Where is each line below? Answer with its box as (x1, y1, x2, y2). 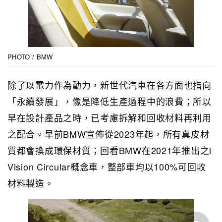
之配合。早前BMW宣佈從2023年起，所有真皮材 (7, 127, 210, 141)
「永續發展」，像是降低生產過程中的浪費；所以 (7, 95, 212, 108)
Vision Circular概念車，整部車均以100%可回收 (7, 160, 206, 173)
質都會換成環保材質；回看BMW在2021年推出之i (7, 144, 212, 157)
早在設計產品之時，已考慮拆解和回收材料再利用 (7, 111, 212, 124)
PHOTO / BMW (7, 52, 53, 62)
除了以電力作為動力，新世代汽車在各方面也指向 (7, 78, 212, 92)
